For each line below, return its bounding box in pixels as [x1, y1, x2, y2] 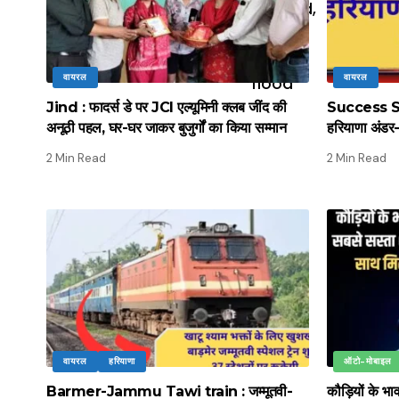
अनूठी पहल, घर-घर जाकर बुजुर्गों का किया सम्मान [46, 119, 286, 137]
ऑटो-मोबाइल [344, 355, 392, 368]
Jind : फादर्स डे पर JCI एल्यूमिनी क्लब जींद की [46, 99, 286, 117]
